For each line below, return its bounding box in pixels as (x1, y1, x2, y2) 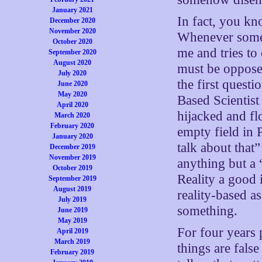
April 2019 (56, 227, 88, 235)
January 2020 (51, 132, 93, 140)
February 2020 (50, 122, 95, 130)
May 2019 (57, 216, 87, 225)
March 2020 (54, 111, 91, 119)
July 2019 (58, 195, 87, 204)
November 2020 (49, 27, 96, 35)
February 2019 (50, 248, 95, 256)
